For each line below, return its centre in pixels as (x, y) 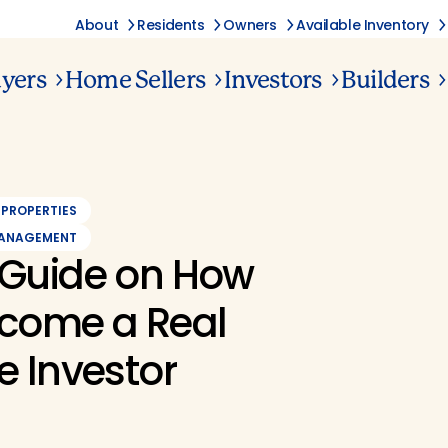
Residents (171, 24)
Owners (250, 24)
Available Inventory (362, 24)
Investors (273, 79)
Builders (384, 79)
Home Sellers (135, 79)
